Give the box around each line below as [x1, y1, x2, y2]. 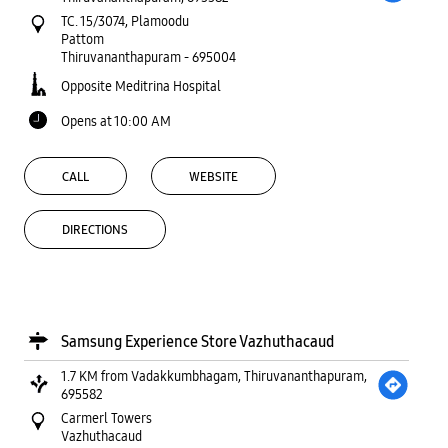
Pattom [61, 29, 104, 48]
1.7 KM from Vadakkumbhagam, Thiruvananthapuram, [61, 367, 367, 386]
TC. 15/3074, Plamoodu [61, 11, 189, 30]
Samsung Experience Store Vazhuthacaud [61, 332, 334, 352]
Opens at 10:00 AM [61, 111, 171, 130]
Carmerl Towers [61, 409, 152, 428]
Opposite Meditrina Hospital [61, 76, 221, 95]
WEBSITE [189, 168, 238, 185]
